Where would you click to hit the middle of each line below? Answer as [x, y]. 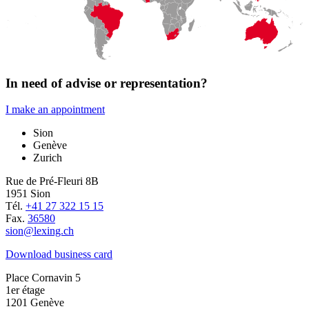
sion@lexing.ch [40, 231]
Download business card [59, 255]
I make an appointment [55, 110]
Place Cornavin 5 [43, 278]
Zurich [48, 158]
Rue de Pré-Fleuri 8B [52, 181]
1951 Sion [28, 194]
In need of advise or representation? [107, 83]
